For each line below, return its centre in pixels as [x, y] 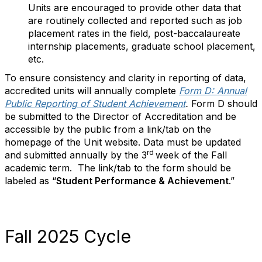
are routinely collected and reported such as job [135, 20]
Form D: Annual [213, 91]
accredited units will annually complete [90, 91]
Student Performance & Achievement [142, 181]
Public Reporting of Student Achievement [95, 104]
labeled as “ [30, 181]
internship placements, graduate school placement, [142, 46]
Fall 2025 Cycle [68, 236]
